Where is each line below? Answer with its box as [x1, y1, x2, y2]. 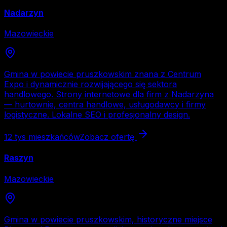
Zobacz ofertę [80, 132, 137, 142]
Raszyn [4, 153, 33, 163]
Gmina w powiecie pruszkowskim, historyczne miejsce [4, 214, 212, 224]
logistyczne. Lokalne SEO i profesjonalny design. [4, 109, 190, 120]
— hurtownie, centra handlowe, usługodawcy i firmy [4, 99, 206, 110]
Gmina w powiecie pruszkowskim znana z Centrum [4, 69, 201, 80]
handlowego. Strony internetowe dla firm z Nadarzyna [4, 89, 214, 100]
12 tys [4, 132, 26, 142]
